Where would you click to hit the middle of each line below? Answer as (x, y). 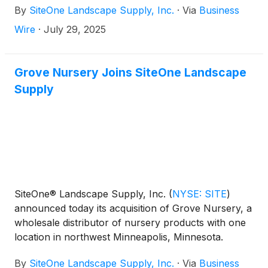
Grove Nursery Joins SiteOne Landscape (130, 72)
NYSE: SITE (200, 194)
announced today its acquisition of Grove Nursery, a (133, 208)
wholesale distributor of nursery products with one (130, 223)
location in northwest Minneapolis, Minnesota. (119, 237)
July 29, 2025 (75, 29)
